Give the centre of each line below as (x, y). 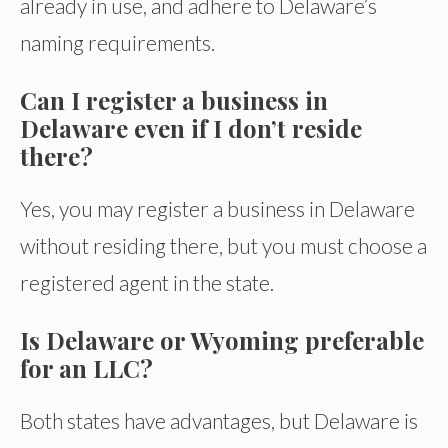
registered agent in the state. (147, 282)
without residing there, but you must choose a (223, 245)
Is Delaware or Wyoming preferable (222, 340)
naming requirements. (117, 42)
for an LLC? (86, 368)
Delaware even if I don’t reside (191, 127)
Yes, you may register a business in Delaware (217, 208)
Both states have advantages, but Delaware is (219, 421)
